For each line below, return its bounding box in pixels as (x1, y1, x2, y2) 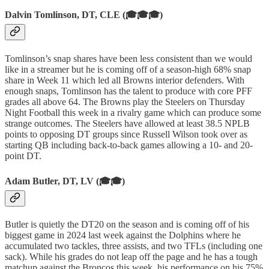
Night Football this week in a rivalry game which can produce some (5, 107, 261, 118)
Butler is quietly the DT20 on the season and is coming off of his (5, 219, 249, 230)
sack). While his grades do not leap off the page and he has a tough (5, 252, 258, 262)
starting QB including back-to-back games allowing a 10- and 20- (5, 139, 253, 150)
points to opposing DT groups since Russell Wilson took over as (5, 128, 247, 139)
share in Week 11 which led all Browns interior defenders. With (5, 74, 244, 85)
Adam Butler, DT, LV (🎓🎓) (5, 175, 125, 186)
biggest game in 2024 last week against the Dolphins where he (5, 230, 241, 241)
